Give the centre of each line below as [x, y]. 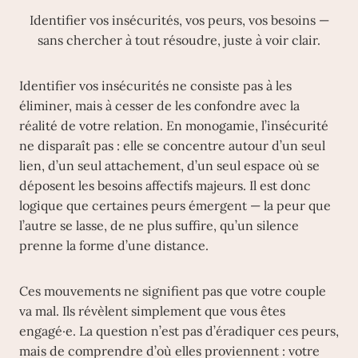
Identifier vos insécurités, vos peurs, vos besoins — [179, 20]
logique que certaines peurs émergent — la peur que [175, 205]
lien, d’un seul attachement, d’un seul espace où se [169, 165]
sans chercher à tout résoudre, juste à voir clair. [179, 40]
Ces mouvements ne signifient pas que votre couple [173, 291]
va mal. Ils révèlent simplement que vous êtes [152, 311]
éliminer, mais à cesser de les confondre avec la [159, 105]
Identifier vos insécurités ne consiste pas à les [155, 86]
